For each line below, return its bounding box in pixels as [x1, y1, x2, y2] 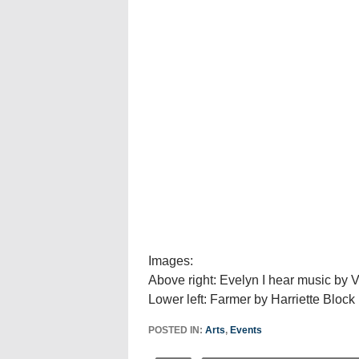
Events [229, 325, 262, 336]
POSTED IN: [147, 325, 205, 336]
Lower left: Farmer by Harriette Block [147, 292, 355, 306]
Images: [147, 254, 193, 268]
